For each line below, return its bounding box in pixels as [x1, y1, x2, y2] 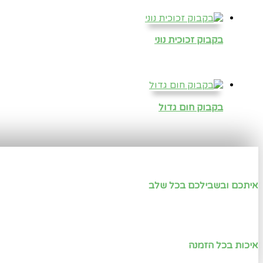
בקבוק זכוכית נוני [154, 34, 223, 46]
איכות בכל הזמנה [188, 240, 258, 252]
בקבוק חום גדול [159, 101, 223, 113]
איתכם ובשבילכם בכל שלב [149, 179, 258, 191]
